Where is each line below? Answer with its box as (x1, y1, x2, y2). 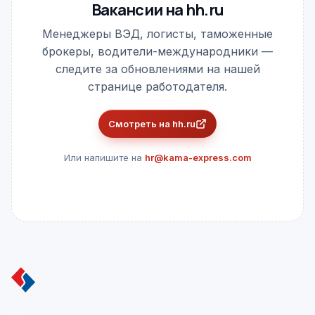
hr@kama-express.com (144, 152, 252, 163)
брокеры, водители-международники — (42, 44, 273, 58)
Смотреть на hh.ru (108, 118, 195, 129)
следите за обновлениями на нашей (55, 62, 260, 76)
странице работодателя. (88, 79, 227, 94)
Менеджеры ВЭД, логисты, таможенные (42, 27, 273, 41)
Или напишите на (63, 152, 145, 163)
